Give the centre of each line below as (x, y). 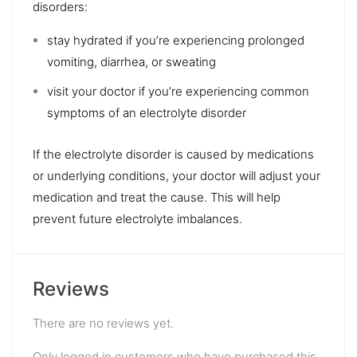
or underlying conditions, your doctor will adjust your (177, 175)
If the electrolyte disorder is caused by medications (173, 154)
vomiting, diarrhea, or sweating (131, 61)
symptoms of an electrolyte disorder (147, 112)
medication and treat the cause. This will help (157, 197)
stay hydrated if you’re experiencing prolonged (176, 40)
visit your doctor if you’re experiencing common (178, 91)
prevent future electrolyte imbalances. (137, 218)
